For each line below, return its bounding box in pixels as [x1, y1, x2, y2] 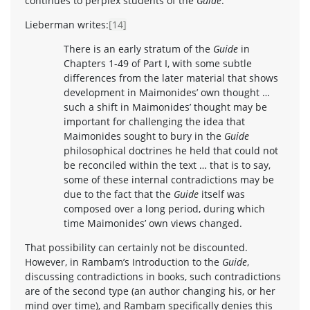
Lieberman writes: [25, 17, 109, 31]
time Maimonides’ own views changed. [64, 216, 242, 230]
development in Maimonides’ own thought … [64, 85, 270, 99]
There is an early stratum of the [64, 42, 213, 55]
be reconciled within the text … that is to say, [64, 158, 271, 172]
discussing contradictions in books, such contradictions [25, 269, 281, 283]
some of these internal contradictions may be [64, 172, 274, 186]
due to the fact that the [64, 187, 174, 201]
